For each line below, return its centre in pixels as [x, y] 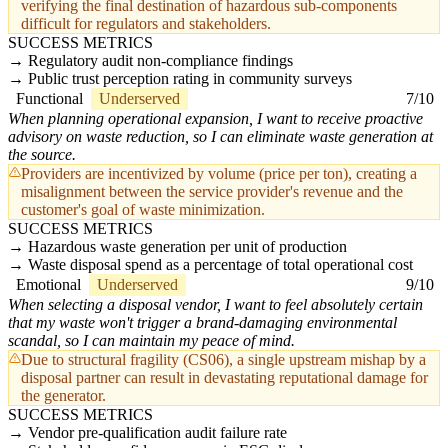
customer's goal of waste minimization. [143, 210]
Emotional [48, 285]
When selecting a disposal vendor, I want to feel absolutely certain [215, 305]
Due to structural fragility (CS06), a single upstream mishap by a [223, 360]
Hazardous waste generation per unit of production [187, 247]
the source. [42, 155]
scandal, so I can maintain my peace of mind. [151, 341]
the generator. [63, 396]
